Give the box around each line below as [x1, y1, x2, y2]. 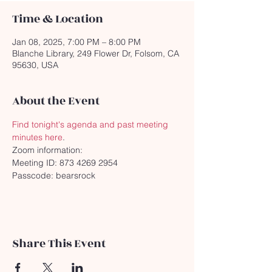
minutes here [12, 132, 63, 143]
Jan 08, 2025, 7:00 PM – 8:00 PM [12, 36, 141, 47]
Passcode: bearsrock [12, 170, 95, 181]
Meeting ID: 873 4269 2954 [12, 157, 118, 168]
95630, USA [12, 59, 58, 70]
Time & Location [12, 10, 103, 27]
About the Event [12, 92, 100, 109]
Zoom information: [12, 144, 83, 155]
